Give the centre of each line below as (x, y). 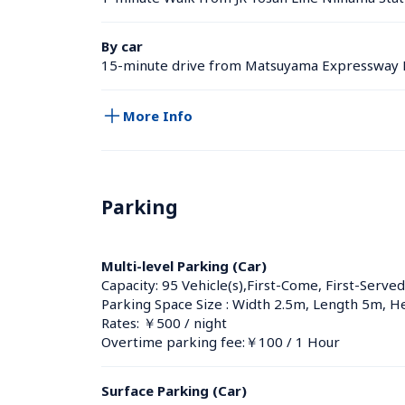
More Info (158, 115)
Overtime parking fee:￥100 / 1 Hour (221, 342)
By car (122, 46)
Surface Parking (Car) (174, 391)
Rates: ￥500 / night (164, 323)
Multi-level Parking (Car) (184, 266)
